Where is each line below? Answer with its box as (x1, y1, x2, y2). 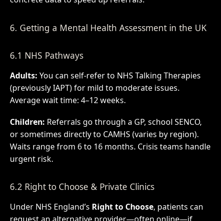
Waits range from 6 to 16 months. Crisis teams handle (9, 141, 211, 152)
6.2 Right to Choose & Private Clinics (9, 181, 154, 193)
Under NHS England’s (9, 201, 92, 212)
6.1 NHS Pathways (9, 49, 83, 62)
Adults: (9, 70, 37, 81)
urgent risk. (9, 153, 53, 164)
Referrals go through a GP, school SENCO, (44, 116, 202, 127)
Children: (9, 116, 45, 127)
